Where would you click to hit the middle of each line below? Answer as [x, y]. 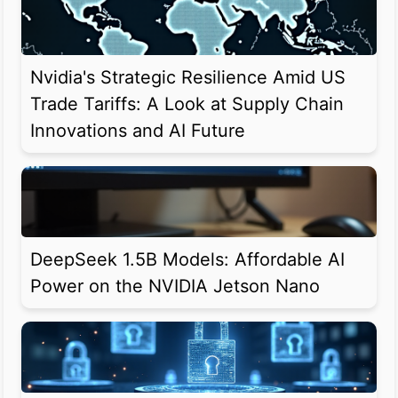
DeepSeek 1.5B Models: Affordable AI [187, 260]
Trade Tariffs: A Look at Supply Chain [187, 104]
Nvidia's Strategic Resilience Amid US [188, 78]
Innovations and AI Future [138, 131]
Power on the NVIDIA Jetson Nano [175, 287]
